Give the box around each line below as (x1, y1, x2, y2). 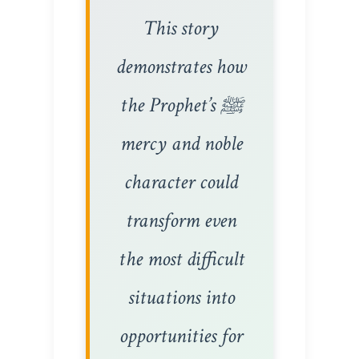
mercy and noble (119, 130, 243, 157)
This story (143, 14, 220, 42)
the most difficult (118, 245, 244, 272)
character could (124, 168, 239, 196)
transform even (126, 207, 237, 234)
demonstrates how (116, 53, 247, 80)
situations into (127, 284, 235, 311)
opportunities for (119, 322, 244, 349)
